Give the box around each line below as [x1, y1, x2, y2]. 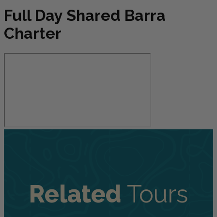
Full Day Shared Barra [4, 6, 166, 25]
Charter [4, 24, 62, 43]
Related [29, 180, 127, 209]
